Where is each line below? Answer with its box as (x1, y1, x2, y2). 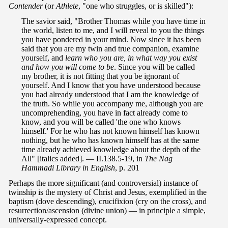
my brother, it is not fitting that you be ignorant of (21, 72, 179, 81)
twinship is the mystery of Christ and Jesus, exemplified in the (9, 188, 207, 197)
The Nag (145, 154, 173, 163)
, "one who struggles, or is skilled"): (78, 2, 193, 11)
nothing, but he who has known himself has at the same (21, 136, 199, 145)
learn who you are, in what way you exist (65, 53, 197, 63)
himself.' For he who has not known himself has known (21, 127, 199, 136)
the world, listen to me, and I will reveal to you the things (21, 26, 204, 35)
